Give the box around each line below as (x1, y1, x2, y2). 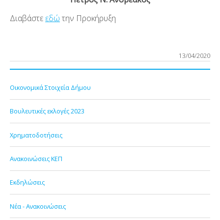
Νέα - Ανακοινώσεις (10, 201, 66, 211)
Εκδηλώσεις (10, 178, 45, 187)
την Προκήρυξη (60, 12, 118, 24)
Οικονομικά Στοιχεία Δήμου (10, 83, 91, 92)
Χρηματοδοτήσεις (10, 130, 62, 139)
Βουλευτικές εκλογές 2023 (10, 107, 84, 116)
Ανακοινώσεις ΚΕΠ (10, 154, 62, 164)
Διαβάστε (10, 12, 45, 24)
